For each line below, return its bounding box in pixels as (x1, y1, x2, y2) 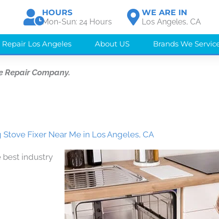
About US (95, 39, 130, 48)
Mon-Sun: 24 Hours (42, 17, 112, 26)
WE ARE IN (142, 8, 188, 17)
